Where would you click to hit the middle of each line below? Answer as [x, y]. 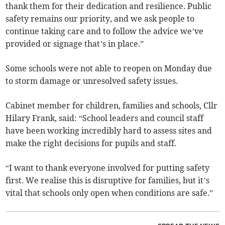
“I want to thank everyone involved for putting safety [108, 168]
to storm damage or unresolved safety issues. [92, 81]
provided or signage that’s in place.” [75, 44]
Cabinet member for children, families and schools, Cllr [112, 106]
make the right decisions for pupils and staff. [91, 143]
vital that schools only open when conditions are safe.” [109, 193]
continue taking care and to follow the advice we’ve [105, 31]
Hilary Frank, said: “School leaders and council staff [105, 118]
